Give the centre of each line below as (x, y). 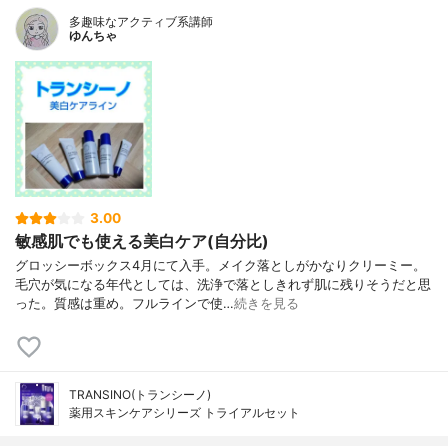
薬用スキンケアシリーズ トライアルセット (184, 412)
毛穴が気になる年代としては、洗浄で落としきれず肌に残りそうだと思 (223, 284)
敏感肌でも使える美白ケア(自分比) (142, 240)
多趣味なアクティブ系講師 (141, 21)
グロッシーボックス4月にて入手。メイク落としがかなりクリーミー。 (220, 265)
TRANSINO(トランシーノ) (140, 394)
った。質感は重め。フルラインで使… (124, 303)
